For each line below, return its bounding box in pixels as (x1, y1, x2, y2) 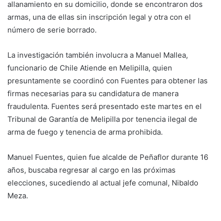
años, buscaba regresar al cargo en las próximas (7, 165, 176, 175)
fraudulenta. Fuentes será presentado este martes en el (7, 102, 202, 111)
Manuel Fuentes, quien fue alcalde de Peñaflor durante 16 (7, 152, 208, 162)
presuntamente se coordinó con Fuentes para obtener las (7, 76, 208, 86)
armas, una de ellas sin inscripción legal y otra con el (7, 12, 191, 22)
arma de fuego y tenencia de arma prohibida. (7, 127, 163, 137)
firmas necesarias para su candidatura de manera (7, 89, 179, 99)
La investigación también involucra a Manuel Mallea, (7, 50, 188, 60)
